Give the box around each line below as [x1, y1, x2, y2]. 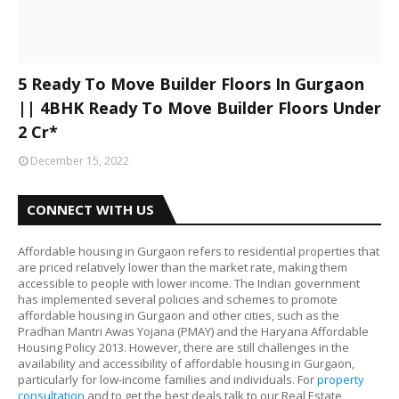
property [317, 371, 364, 387]
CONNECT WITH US [27, 200, 154, 218]
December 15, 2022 [30, 153, 129, 168]
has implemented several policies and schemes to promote [18, 291, 338, 307]
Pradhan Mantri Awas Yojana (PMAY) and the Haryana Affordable [18, 323, 369, 339]
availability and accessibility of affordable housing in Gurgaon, [18, 355, 354, 371]
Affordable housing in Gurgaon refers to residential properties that [18, 243, 379, 259]
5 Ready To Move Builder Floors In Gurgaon [18, 73, 364, 94]
